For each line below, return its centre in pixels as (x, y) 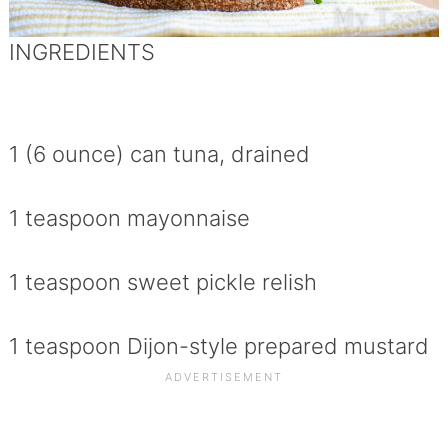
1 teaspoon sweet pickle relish (162, 282)
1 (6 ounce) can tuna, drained (159, 154)
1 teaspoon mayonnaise (129, 218)
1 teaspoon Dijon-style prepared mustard (218, 346)
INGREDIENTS (81, 52)
